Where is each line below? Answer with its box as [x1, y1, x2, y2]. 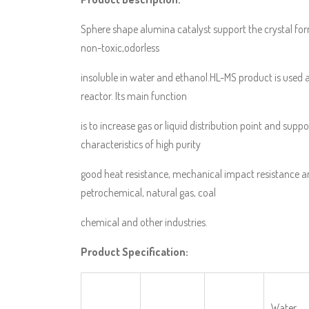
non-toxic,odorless [81, 41, 159, 54]
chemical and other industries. [81, 215, 208, 229]
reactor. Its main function [81, 89, 187, 103]
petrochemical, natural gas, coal [81, 186, 216, 199]
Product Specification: [81, 245, 188, 259]
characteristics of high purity [81, 137, 201, 151]
